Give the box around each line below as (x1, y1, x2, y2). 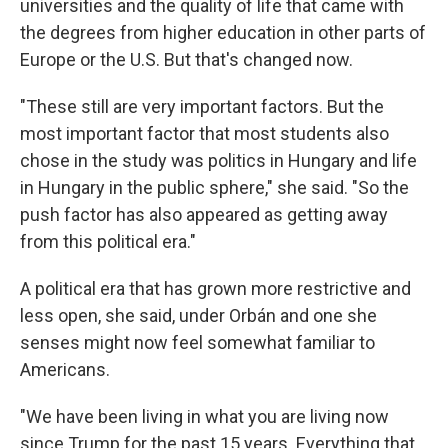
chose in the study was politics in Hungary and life (20, 149, 417, 171)
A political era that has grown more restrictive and (20, 277, 411, 299)
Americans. (20, 358, 110, 380)
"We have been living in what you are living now (20, 405, 389, 427)
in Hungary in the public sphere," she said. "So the (20, 176, 409, 198)
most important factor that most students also (20, 122, 389, 144)
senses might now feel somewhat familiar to (20, 331, 375, 353)
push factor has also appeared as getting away (20, 203, 388, 225)
